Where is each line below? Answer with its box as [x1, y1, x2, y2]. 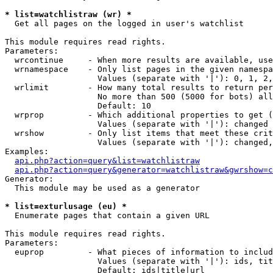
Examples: [5, 147, 49, 156]
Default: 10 [5, 101, 151, 110]
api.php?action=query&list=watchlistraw [15, 156, 200, 165]
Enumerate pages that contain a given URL [5, 211, 210, 220]
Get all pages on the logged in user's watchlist [5, 19, 244, 28]
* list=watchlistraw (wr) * [5, 10, 132, 19]
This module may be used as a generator [5, 183, 200, 193]
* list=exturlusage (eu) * [5, 202, 127, 211]
